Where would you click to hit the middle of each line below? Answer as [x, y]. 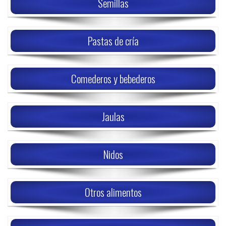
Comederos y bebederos [113, 78]
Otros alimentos [113, 192]
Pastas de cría [113, 41]
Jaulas [113, 116]
